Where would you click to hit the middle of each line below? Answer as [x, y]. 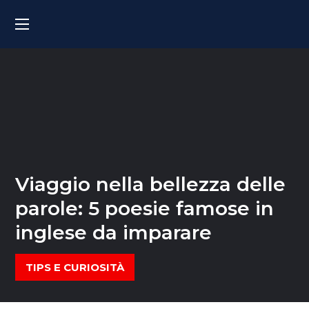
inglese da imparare [114, 232]
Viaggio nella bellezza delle [151, 184]
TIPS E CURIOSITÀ [75, 267]
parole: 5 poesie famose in [145, 208]
